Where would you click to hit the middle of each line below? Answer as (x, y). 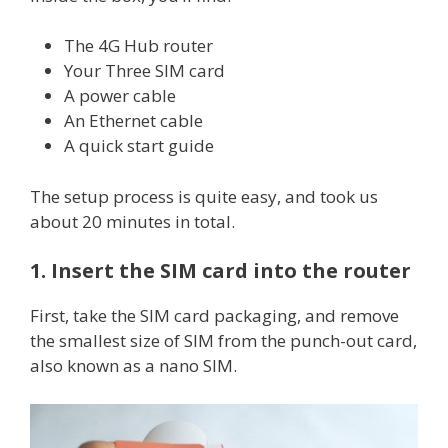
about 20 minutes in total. (132, 221)
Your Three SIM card (144, 71)
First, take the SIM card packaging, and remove (214, 316)
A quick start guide (139, 146)
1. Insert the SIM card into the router (220, 271)
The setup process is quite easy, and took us (204, 196)
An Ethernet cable (133, 121)
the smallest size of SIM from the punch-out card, (223, 341)
